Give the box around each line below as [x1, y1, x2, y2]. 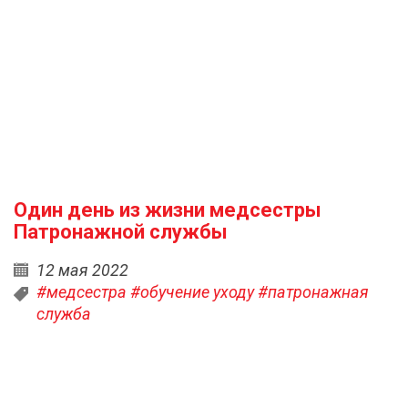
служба [36, 304, 91, 323]
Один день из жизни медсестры [14, 199, 321, 221]
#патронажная [258, 282, 369, 301]
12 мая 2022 [36, 260, 128, 280]
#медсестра [36, 282, 127, 301]
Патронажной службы [14, 220, 228, 243]
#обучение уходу [130, 282, 254, 301]
